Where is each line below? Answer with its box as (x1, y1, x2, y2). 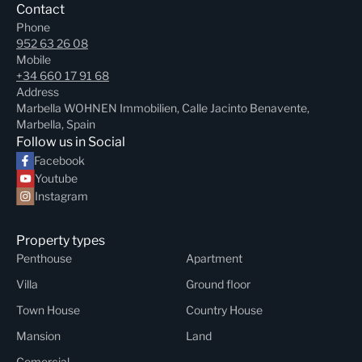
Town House (16, 303, 80, 318)
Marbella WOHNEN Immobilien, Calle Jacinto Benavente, (16, 101, 309, 116)
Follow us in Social (16, 134, 125, 150)
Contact (16, 2, 65, 18)
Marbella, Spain (16, 117, 95, 132)
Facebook (34, 154, 85, 168)
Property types (16, 233, 105, 249)
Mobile (16, 53, 51, 67)
